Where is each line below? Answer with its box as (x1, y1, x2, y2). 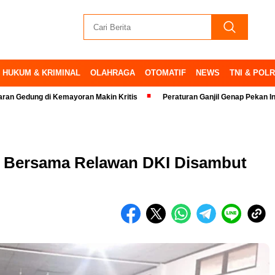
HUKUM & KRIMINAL (2, 68, 80, 77)
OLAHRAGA (90, 68, 135, 77)
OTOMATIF (145, 68, 186, 77)
